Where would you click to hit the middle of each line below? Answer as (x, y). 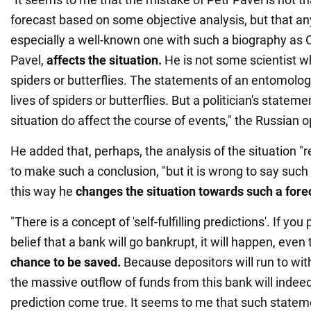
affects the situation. (104, 60)
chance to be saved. (66, 262)
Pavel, (27, 60)
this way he (43, 191)
